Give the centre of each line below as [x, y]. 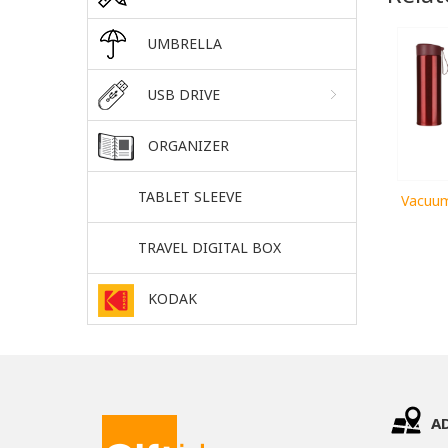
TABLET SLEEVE [190, 196]
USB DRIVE [184, 94]
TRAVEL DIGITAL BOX [209, 247]
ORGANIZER [188, 145]
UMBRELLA [185, 43]
